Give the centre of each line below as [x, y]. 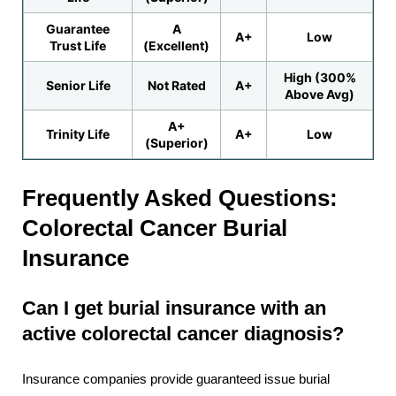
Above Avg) [320, 95]
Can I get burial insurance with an [174, 308]
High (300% [320, 78]
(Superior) [176, 143]
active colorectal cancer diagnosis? [183, 333]
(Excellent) [176, 46]
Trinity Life [78, 134]
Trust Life [78, 46]
